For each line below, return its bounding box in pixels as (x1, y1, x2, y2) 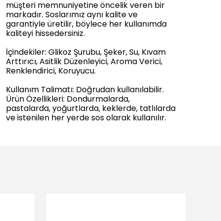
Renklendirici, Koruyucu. (6, 65, 96, 76)
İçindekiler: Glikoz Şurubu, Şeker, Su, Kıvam (6, 46, 166, 58)
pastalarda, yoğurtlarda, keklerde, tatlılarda (6, 103, 176, 114)
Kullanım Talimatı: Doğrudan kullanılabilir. (6, 84, 164, 95)
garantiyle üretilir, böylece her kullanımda (6, 18, 167, 30)
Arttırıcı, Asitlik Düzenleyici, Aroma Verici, (6, 56, 162, 67)
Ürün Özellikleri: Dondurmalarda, (6, 93, 130, 105)
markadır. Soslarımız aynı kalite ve (6, 9, 138, 20)
